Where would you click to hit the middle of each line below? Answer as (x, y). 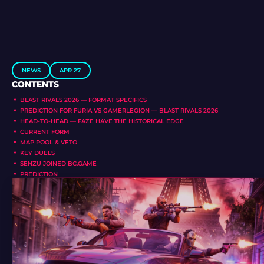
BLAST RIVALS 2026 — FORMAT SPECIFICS (83, 100)
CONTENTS (35, 84)
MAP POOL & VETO (49, 142)
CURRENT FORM (45, 131)
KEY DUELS (37, 153)
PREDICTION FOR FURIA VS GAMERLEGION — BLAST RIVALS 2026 (119, 110)
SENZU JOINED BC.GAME (58, 163)
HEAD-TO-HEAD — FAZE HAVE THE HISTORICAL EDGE (102, 121)
